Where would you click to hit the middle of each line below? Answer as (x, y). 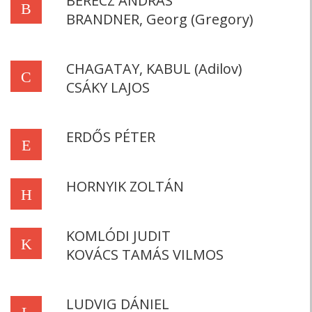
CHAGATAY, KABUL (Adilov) (154, 69)
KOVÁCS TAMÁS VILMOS (145, 255)
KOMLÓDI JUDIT (118, 236)
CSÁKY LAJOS (108, 87)
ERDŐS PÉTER (111, 137)
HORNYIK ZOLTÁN (125, 186)
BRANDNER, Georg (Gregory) (160, 19)
